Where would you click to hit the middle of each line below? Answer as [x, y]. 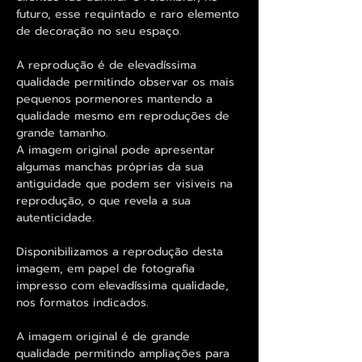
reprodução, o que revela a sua [103, 200]
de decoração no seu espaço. [99, 31]
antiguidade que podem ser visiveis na [124, 183]
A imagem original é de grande [103, 336]
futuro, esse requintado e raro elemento [128, 14]
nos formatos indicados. [82, 302]
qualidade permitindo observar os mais [125, 82]
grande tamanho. [62, 133]
